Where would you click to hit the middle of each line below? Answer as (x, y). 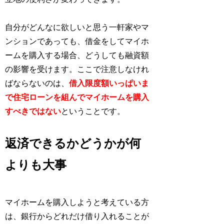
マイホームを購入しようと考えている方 (77, 202)
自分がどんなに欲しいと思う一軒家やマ (77, 27)
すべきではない (33, 111)
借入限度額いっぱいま (109, 83)
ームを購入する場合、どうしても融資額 (77, 55)
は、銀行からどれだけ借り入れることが (77, 216)
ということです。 (93, 111)
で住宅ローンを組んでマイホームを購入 (77, 97)
